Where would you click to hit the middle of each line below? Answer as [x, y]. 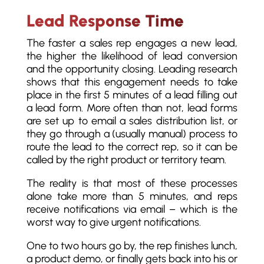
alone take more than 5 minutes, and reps [132, 196]
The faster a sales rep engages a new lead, [132, 43]
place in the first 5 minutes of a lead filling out [132, 95]
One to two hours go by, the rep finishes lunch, [132, 246]
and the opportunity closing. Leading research [132, 69]
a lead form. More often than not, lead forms [132, 108]
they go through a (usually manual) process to [132, 134]
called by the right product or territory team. [126, 160]
